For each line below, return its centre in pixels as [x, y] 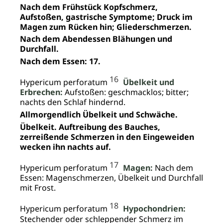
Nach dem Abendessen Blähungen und [96, 39]
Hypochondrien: [154, 209]
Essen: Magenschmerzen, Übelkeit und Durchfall [111, 178]
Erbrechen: [41, 92]
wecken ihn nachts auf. [65, 147]
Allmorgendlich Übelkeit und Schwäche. [99, 115]
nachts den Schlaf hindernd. [73, 102]
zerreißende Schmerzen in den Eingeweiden [107, 137]
